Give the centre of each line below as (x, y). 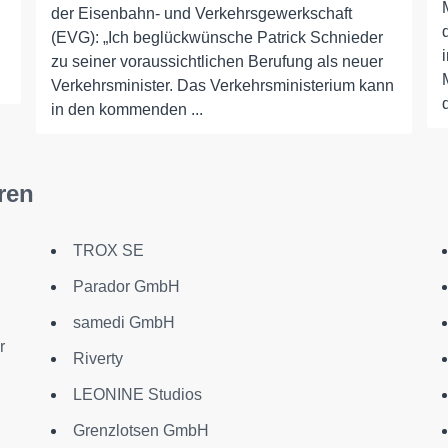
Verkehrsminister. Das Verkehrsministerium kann (222, 85)
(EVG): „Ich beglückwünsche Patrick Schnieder (216, 37)
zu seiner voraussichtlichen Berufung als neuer (216, 61)
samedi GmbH (123, 322)
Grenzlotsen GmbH (140, 430)
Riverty (97, 358)
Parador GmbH (126, 286)
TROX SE (108, 250)
